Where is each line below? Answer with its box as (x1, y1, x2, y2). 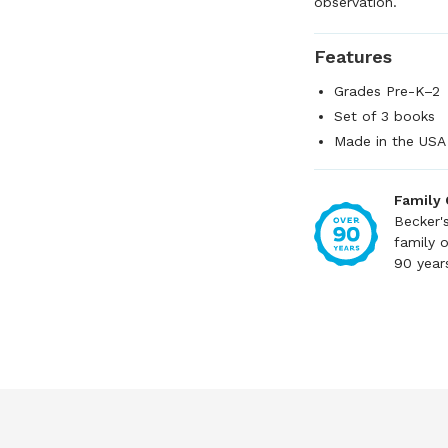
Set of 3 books (334, 108, 435, 124)
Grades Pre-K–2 (334, 83, 440, 99)
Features (314, 46, 392, 67)
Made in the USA (334, 133, 446, 149)
